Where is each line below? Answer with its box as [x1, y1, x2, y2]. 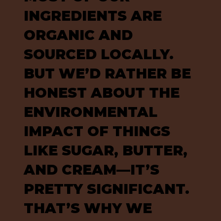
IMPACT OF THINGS [23, 122, 170, 140]
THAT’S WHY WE [23, 199, 152, 217]
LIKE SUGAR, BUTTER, [23, 142, 187, 159]
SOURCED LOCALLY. [23, 45, 174, 63]
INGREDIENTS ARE [23, 7, 162, 24]
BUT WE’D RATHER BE [23, 65, 191, 82]
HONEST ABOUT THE [23, 84, 180, 101]
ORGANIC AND [23, 26, 133, 43]
